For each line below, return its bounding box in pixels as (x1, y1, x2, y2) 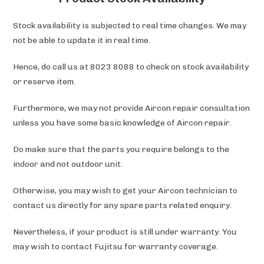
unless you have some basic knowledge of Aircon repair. (13, 117, 232, 128)
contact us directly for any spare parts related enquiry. (13, 200, 232, 210)
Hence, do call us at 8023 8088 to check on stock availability (13, 61, 249, 72)
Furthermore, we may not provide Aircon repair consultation (13, 103, 250, 113)
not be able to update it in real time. (13, 35, 151, 45)
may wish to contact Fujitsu (13, 241, 125, 252)
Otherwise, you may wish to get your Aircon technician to (13, 185, 238, 196)
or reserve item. (13, 76, 76, 87)
